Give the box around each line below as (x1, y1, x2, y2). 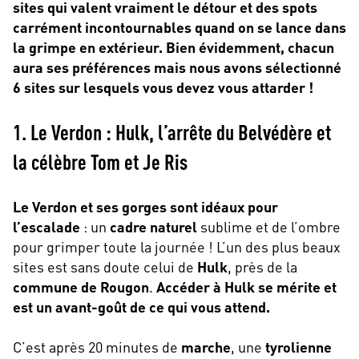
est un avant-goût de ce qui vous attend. (13, 297, 270, 316)
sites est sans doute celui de (13, 257, 197, 276)
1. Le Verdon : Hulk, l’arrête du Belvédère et (13, 118, 331, 145)
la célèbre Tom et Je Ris (13, 147, 188, 175)
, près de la (228, 257, 297, 276)
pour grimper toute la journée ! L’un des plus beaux (13, 237, 341, 256)
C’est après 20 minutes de (13, 337, 181, 356)
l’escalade (13, 217, 80, 236)
